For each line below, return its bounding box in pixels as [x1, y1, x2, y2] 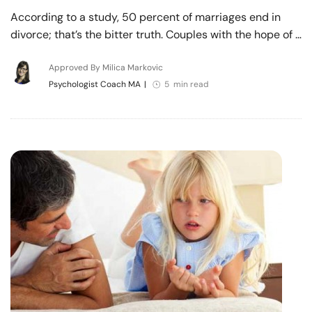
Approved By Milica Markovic [48, 61, 163, 73]
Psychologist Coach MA [48, 78, 141, 90]
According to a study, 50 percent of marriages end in [10, 9, 281, 24]
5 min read [164, 78, 209, 90]
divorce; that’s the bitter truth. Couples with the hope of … [10, 26, 302, 42]
